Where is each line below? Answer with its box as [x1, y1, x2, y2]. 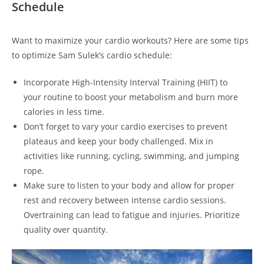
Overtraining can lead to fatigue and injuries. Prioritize [24, 209, 240, 221]
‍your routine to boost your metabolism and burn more [24, 91, 238, 103]
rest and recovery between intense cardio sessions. [24, 194, 226, 206]
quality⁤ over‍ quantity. [24, 224, 108, 236]
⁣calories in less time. [24, 106, 104, 118]
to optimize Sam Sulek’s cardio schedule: [12, 49, 172, 61]
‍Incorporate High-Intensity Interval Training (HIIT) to [24, 77, 227, 88]
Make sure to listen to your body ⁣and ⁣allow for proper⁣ [24, 180, 235, 192]
